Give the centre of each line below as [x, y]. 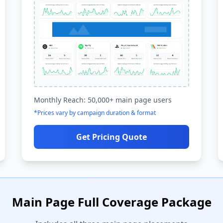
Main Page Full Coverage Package [111, 202]
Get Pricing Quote [111, 137]
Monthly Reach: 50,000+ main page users [103, 100]
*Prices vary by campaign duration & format [95, 113]
